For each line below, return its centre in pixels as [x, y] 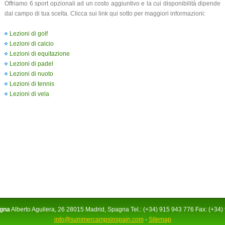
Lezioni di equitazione [40, 53]
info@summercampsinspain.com [99, 219]
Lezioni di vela [29, 94]
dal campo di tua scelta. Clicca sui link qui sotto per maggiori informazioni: [105, 14]
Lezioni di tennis [32, 84]
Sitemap [160, 219]
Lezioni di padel [31, 64]
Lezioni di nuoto [31, 74]
